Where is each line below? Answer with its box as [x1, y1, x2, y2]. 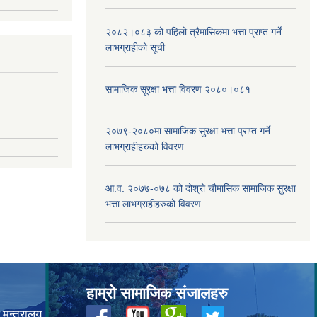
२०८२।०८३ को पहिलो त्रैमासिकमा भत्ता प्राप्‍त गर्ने [105, 25, 282, 38]
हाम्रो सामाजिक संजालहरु [86, 284, 228, 302]
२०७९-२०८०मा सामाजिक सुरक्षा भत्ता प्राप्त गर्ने [105, 125, 270, 137]
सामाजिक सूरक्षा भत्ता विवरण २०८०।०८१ [105, 83, 250, 95]
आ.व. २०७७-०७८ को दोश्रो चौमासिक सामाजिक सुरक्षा [105, 182, 296, 194]
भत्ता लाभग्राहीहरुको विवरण [105, 197, 201, 209]
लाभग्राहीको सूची [105, 41, 165, 53]
